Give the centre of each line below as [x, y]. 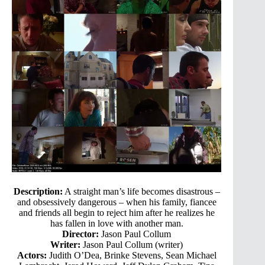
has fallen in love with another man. [117, 224]
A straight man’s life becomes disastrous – [141, 192]
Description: [38, 192]
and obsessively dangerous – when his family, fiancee [117, 202]
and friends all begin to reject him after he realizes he [117, 213]
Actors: [32, 256]
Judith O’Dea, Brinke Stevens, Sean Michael [131, 256]
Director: [81, 234]
